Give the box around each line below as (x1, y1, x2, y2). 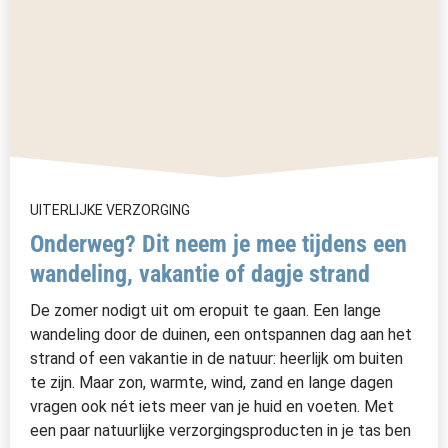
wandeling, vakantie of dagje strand (30, 259, 370, 288)
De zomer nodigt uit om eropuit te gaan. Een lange (30, 300, 381, 320)
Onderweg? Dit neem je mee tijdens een (30, 229, 407, 258)
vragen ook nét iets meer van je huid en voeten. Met (30, 396, 394, 416)
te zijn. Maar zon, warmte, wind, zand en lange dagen (30, 372, 393, 392)
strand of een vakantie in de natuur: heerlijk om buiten (30, 348, 403, 368)
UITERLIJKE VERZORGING (30, 201, 190, 218)
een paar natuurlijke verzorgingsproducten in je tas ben (30, 420, 411, 440)
